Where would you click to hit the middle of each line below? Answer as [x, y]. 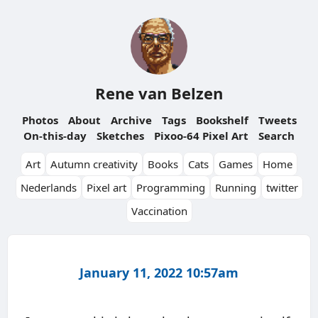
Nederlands [48, 187]
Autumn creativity [94, 164]
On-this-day [55, 136]
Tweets [277, 120]
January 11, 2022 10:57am [159, 272]
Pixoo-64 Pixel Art [201, 136]
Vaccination [159, 211]
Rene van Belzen [159, 93]
